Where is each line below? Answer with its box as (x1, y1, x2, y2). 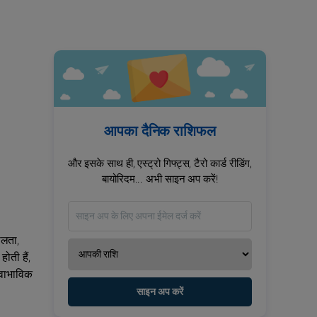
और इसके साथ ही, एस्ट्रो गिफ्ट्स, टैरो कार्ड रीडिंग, (67, 156, 253, 171)
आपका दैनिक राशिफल (104, 121, 216, 142)
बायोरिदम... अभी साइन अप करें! (102, 171, 218, 187)
